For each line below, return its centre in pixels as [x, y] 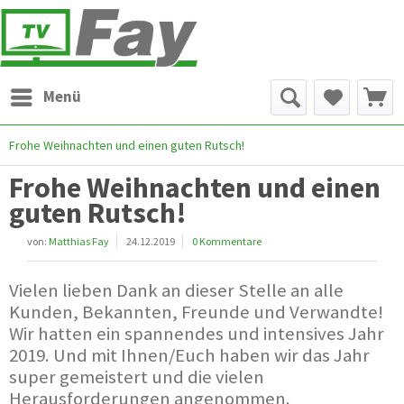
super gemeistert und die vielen [137, 376]
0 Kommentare [227, 241]
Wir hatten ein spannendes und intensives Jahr [197, 333]
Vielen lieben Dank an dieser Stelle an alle [176, 290]
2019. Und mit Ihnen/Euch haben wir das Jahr [189, 355]
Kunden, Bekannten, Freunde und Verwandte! [196, 312]
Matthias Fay [79, 241]
